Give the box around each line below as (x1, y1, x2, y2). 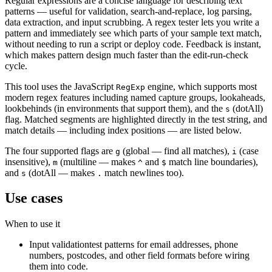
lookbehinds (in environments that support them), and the (5, 103, 223, 114)
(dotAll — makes (26, 167, 95, 178)
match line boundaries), (166, 156, 258, 167)
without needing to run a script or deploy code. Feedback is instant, (5, 38, 261, 49)
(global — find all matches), (120, 145, 229, 156)
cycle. (5, 60, 27, 71)
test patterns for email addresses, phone (89, 239, 238, 250)
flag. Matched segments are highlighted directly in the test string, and (5, 114, 267, 124)
